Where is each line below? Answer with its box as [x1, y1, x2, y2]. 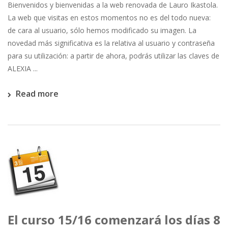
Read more [16, 88, 59, 99]
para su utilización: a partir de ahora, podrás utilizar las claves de [8, 51, 219, 61]
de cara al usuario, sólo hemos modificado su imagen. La [8, 25, 196, 35]
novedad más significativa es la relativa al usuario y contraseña [8, 38, 215, 48]
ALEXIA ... [8, 64, 38, 73]
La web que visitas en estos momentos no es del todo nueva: [8, 13, 211, 22]
